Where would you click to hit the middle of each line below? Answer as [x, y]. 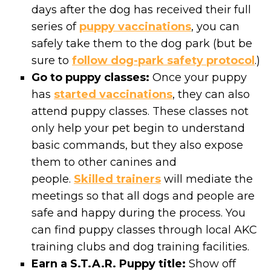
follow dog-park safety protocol [164, 60]
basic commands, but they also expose [138, 145]
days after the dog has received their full [142, 9]
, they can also [211, 94]
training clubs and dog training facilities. [141, 247]
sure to [52, 60]
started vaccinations [113, 94]
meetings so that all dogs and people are [143, 196]
